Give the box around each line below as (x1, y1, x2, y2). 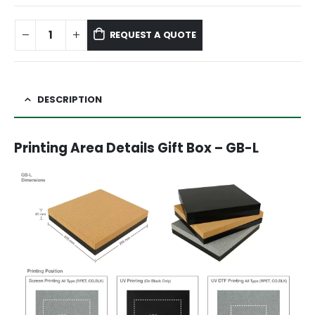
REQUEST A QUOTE (109, 27, 196, 41)
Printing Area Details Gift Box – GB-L (14, 139, 259, 157)
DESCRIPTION (37, 92, 102, 106)
